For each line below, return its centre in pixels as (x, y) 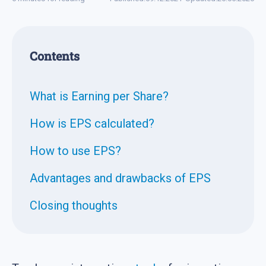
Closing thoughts (74, 205)
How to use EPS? (75, 151)
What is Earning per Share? (99, 96)
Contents (55, 56)
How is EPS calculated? (92, 123)
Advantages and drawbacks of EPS (120, 178)
